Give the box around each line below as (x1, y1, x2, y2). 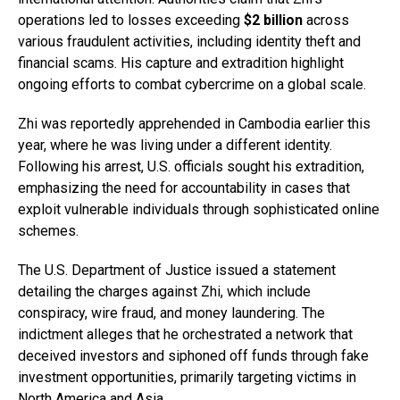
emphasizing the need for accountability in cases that (18, 179, 350, 197)
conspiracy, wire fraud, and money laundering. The (18, 304, 325, 322)
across (303, 12, 349, 29)
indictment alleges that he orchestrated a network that (18, 326, 353, 344)
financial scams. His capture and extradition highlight (18, 54, 344, 72)
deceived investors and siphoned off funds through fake (18, 347, 369, 365)
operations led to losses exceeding (18, 12, 244, 29)
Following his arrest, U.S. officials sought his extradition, (18, 158, 364, 176)
